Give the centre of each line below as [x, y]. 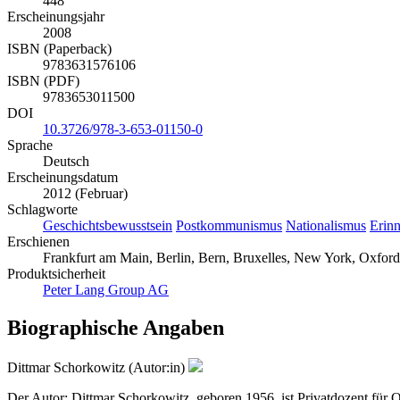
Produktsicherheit [56, 274]
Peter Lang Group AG [106, 290]
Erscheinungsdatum [62, 178]
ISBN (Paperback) [59, 49]
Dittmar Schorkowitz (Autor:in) [98, 367]
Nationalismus [326, 226]
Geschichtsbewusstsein [108, 226]
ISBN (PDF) [43, 81]
